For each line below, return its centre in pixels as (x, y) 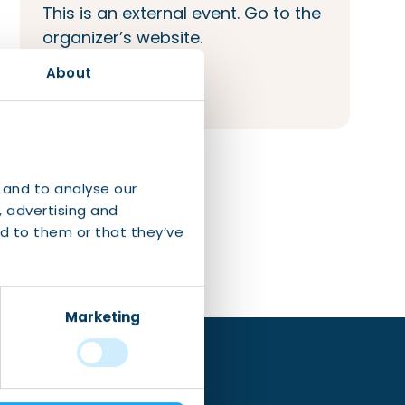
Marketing (103, 317)
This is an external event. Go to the (182, 14)
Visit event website (118, 95)
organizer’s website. (123, 38)
